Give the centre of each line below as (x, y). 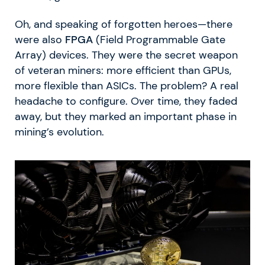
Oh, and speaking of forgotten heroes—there (124, 24)
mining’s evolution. (59, 132)
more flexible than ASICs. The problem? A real (127, 85)
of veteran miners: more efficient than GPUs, (123, 70)
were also (40, 39)
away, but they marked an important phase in (126, 116)
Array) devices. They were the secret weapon (126, 55)
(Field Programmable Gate (159, 39)
